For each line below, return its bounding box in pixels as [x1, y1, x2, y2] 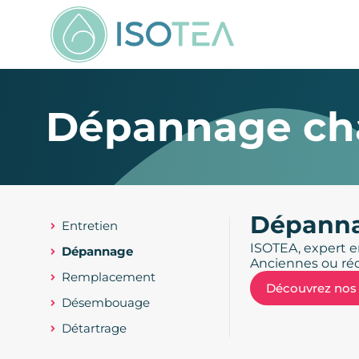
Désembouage [62, 294, 150, 310]
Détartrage [62, 320, 127, 336]
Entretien [62, 217, 118, 233]
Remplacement [62, 268, 155, 284]
